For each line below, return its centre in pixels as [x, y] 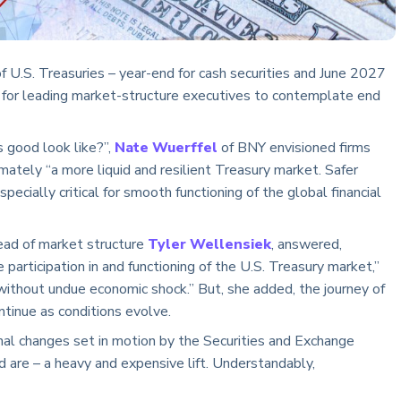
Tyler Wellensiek [209, 245]
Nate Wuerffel [166, 148]
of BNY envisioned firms [294, 148]
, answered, [307, 245]
